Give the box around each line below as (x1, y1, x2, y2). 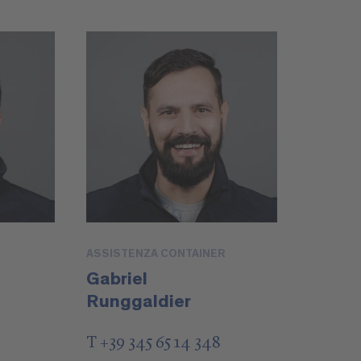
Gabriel (86, 270, 148, 289)
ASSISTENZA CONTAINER (86, 248, 226, 260)
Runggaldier (86, 293, 192, 312)
